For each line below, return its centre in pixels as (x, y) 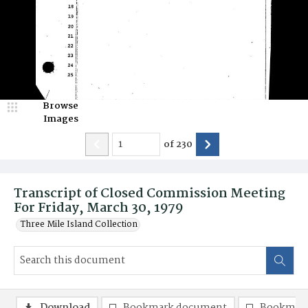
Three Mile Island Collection (79, 224)
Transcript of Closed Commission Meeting (150, 194)
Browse (60, 106)
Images (60, 119)
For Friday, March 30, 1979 (98, 208)
